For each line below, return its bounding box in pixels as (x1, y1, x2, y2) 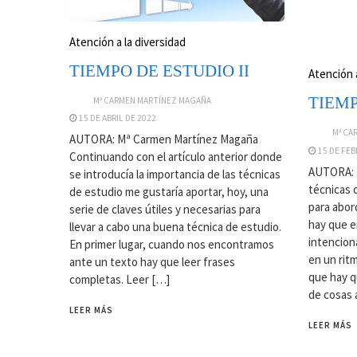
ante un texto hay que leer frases (69, 254, 235, 270)
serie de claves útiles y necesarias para (69, 202, 261, 218)
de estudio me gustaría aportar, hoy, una (69, 184, 269, 200)
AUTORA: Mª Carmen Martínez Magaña (69, 131, 258, 147)
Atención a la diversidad (69, 33, 186, 49)
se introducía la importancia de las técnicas (69, 167, 280, 182)
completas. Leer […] (69, 272, 170, 288)
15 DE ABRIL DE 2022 (79, 112, 156, 124)
